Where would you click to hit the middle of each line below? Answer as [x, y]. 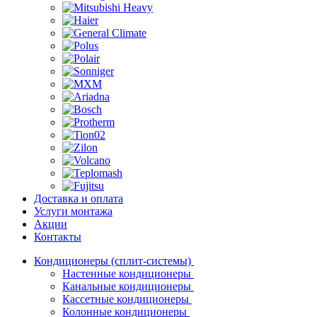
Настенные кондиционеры [128, 273]
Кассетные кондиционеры [127, 299]
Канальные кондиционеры [128, 286]
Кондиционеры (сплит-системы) [114, 261]
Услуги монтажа [73, 211]
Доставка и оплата [79, 198]
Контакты [58, 237]
